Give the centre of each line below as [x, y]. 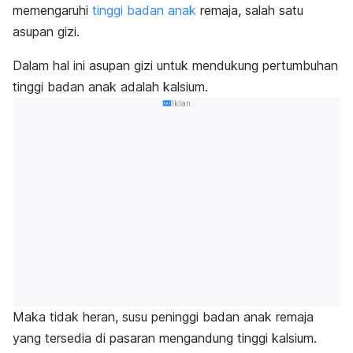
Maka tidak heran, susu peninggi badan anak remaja [163, 317]
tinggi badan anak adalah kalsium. [110, 86]
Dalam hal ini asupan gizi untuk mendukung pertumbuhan [175, 65]
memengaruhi [52, 10]
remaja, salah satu [250, 10]
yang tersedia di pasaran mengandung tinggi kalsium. [165, 338]
